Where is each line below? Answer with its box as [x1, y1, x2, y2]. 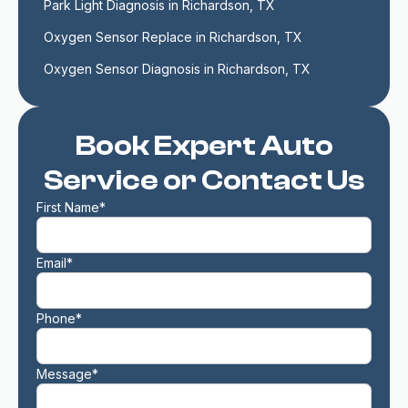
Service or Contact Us [44, 164, 364, 197]
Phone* [36, 311, 82, 326]
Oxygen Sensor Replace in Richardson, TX [44, 29, 302, 45]
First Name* [36, 199, 106, 215]
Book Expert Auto [75, 129, 333, 162]
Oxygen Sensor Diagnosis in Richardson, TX [44, 61, 311, 76]
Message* [36, 366, 98, 382]
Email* [36, 255, 73, 270]
